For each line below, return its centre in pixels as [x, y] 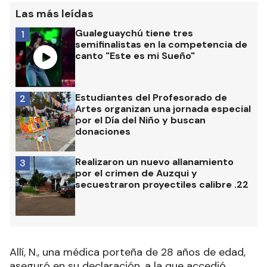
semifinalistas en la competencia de [161, 45]
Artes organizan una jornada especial [163, 109]
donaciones [103, 132]
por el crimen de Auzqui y [136, 173]
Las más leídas [55, 14]
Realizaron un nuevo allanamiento [154, 162]
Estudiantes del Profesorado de [151, 98]
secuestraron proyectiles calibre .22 [162, 185]
